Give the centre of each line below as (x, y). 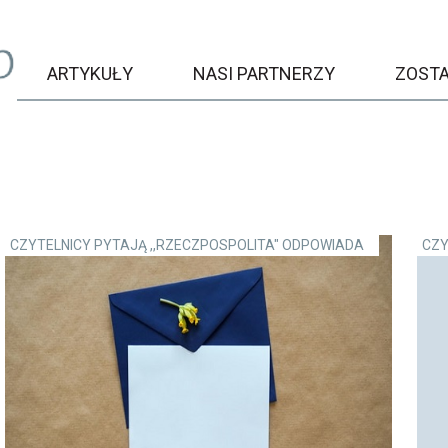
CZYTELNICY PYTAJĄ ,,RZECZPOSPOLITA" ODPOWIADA (186, 245)
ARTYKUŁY (89, 73)
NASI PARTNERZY (263, 73)
